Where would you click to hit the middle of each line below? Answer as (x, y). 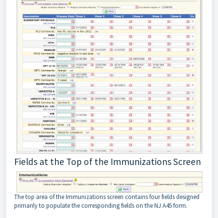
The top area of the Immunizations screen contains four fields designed (107, 197)
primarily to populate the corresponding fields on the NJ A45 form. (102, 205)
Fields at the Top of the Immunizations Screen (108, 161)
